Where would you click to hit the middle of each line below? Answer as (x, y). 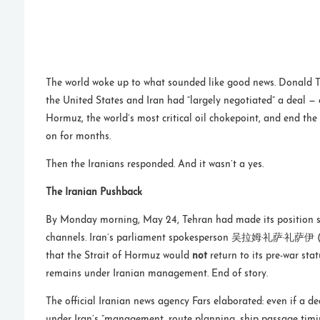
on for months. (79, 137)
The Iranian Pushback (94, 193)
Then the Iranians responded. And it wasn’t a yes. (155, 165)
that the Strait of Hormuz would (119, 256)
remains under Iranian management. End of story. (157, 274)
